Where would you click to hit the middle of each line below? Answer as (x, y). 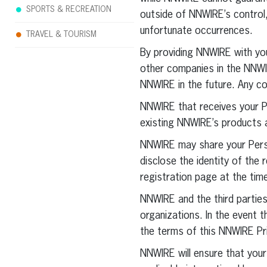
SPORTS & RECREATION (69, 10)
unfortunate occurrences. (196, 31)
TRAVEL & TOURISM (61, 35)
